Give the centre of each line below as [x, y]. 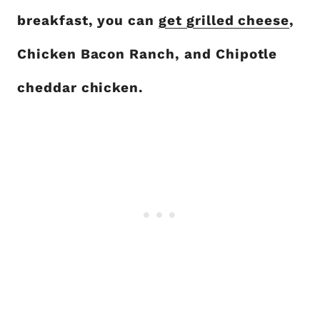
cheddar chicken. [81, 87]
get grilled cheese [224, 20]
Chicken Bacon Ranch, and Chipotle [147, 54]
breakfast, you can [88, 20]
